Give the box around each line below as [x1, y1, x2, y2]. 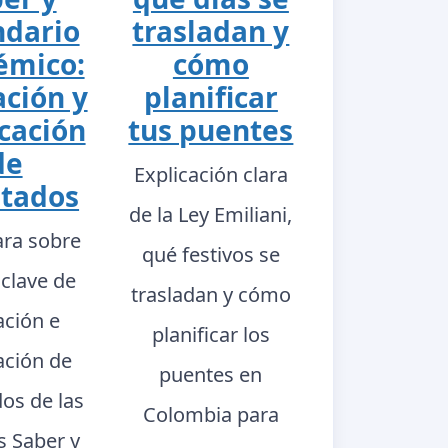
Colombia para [142, 401, 279, 429]
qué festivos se [141, 241, 280, 269]
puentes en [159, 361, 263, 389]
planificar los [151, 321, 270, 349]
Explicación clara [133, 161, 288, 189]
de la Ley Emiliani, [129, 201, 293, 229]
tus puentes [128, 111, 294, 150]
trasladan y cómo [130, 281, 291, 309]
